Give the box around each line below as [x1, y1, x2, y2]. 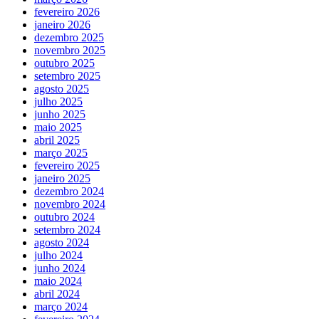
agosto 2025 [34, 82, 89, 95]
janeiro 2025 [34, 172, 90, 184]
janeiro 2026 [34, 18, 90, 31]
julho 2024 [34, 249, 83, 261]
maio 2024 [34, 274, 82, 287]
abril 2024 [34, 287, 80, 300]
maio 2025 [34, 120, 82, 133]
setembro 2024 [34, 223, 100, 236]
